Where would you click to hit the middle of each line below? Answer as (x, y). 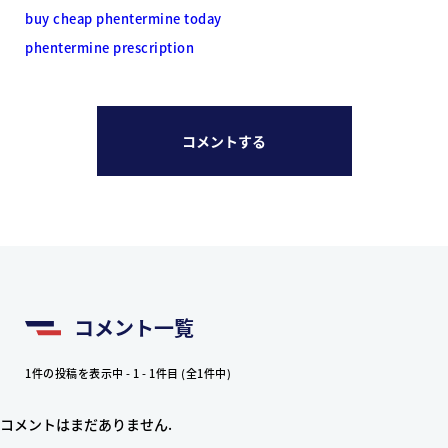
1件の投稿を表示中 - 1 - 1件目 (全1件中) (128, 372)
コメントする (224, 140)
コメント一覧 (131, 327)
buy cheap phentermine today (123, 18)
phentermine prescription (109, 47)
